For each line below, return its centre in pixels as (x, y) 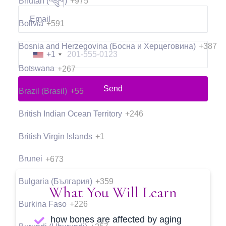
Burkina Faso (43, 204)
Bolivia (31, 23)
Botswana (37, 69)
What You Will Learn (113, 193)
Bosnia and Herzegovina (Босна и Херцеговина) (107, 46)
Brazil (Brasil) (43, 91)
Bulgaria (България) (55, 182)
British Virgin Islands (55, 136)
